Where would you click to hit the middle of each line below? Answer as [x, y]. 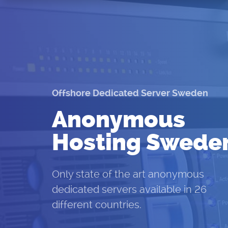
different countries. [97, 205]
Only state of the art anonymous [128, 174]
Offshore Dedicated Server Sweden [130, 93]
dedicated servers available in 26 [129, 189]
